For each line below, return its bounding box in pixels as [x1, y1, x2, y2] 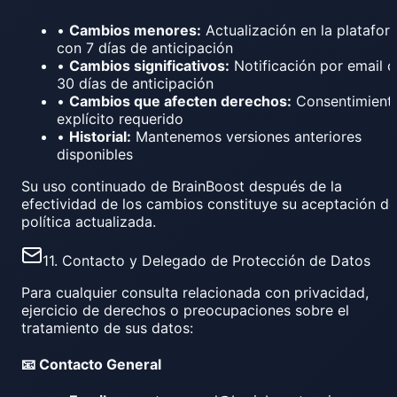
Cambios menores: [69, 20, 201, 39]
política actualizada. [21, 212, 156, 230]
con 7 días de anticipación [57, 38, 233, 57]
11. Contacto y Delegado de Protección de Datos [43, 251, 370, 269]
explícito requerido [57, 109, 183, 128]
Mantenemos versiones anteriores [131, 127, 362, 145]
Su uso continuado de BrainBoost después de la [21, 176, 342, 195]
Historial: [69, 127, 131, 145]
